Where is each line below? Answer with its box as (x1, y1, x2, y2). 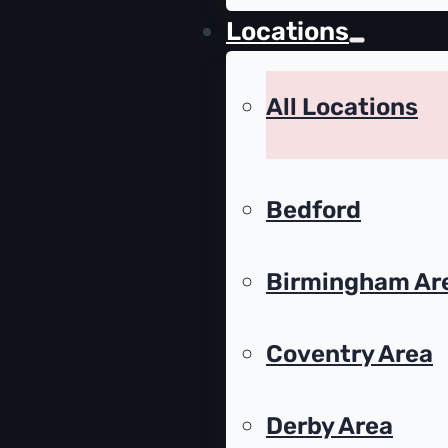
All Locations (266, 93, 418, 122)
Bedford (266, 196, 361, 225)
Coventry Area (266, 340, 433, 369)
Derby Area (266, 412, 393, 441)
